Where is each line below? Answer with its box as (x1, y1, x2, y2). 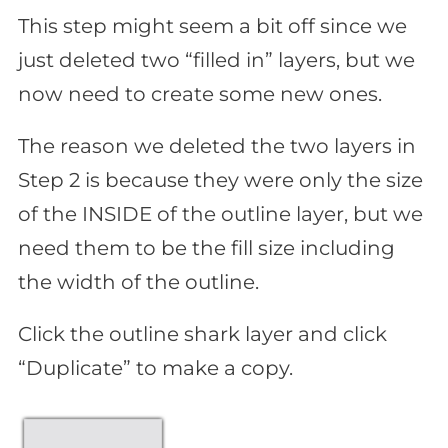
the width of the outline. (18, 270, 259, 295)
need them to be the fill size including (18, 236, 395, 261)
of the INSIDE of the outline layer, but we (18, 202, 423, 227)
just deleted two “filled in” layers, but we (18, 48, 415, 73)
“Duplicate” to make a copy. (18, 356, 293, 381)
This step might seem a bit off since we (18, 14, 407, 39)
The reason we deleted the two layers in (18, 134, 416, 159)
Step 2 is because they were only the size (18, 168, 423, 193)
